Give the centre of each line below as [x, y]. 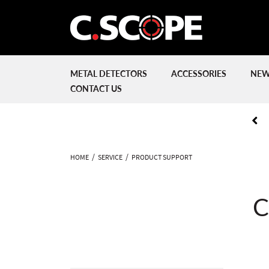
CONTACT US [96, 88]
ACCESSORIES [199, 73]
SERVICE [110, 157]
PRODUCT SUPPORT [162, 157]
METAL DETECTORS [109, 73]
